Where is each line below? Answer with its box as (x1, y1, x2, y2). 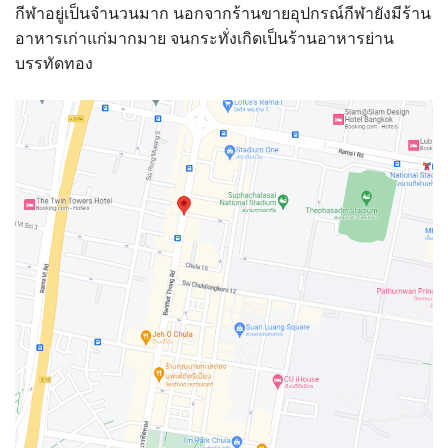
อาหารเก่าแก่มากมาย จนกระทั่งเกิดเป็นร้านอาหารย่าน (15, 30, 394, 48)
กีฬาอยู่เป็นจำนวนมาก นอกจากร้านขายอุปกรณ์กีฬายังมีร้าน (15, 5, 431, 23)
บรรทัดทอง (15, 55, 93, 73)
